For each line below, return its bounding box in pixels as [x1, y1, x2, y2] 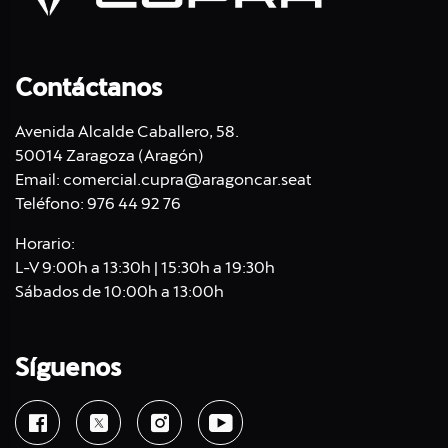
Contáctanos [15, 74, 162, 101]
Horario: [15, 234, 75, 253]
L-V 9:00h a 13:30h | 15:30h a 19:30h [15, 258, 275, 277]
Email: [15, 170, 63, 189]
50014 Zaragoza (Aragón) [15, 146, 204, 165]
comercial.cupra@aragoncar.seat [63, 170, 312, 189]
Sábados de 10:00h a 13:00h [15, 282, 224, 301]
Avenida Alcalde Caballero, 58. [15, 122, 239, 141]
